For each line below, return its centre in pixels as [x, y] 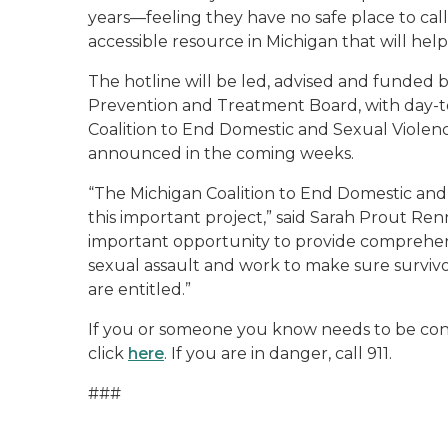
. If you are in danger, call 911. [278, 353]
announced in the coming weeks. [221, 153]
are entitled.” [139, 289]
